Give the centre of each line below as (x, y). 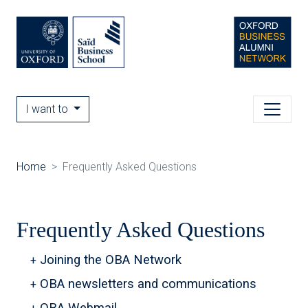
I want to (48, 109)
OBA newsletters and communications (148, 284)
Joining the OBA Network (111, 260)
